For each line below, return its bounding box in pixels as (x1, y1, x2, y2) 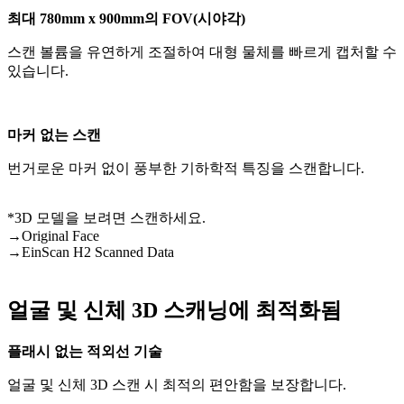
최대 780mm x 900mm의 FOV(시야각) (7, 10, 245, 26)
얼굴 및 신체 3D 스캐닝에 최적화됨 (7, 298, 342, 323)
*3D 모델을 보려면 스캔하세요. (7, 209, 206, 225)
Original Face (22, 227, 99, 243)
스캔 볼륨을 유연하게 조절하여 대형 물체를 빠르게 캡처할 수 (7, 43, 397, 60)
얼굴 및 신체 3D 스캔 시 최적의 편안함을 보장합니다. (7, 377, 346, 393)
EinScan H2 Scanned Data (22, 243, 174, 260)
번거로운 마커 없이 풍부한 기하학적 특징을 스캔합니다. (7, 160, 364, 176)
